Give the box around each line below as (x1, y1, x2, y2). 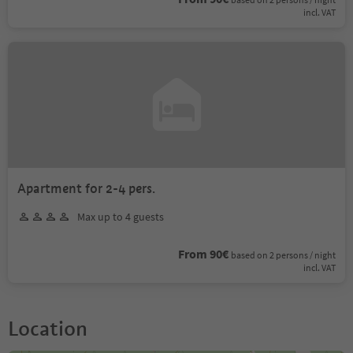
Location (8, 315, 87, 341)
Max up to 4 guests (77, 209, 164, 224)
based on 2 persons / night (231, 248, 336, 261)
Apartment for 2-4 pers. (17, 180, 155, 197)
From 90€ (178, 245, 229, 262)
